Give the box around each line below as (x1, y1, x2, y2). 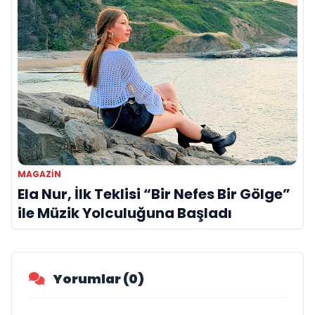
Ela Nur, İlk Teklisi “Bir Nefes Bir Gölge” (18, 184, 290, 205)
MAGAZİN (18, 168, 61, 181)
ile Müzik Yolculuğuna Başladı (18, 203, 232, 224)
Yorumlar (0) (51, 270, 144, 288)
